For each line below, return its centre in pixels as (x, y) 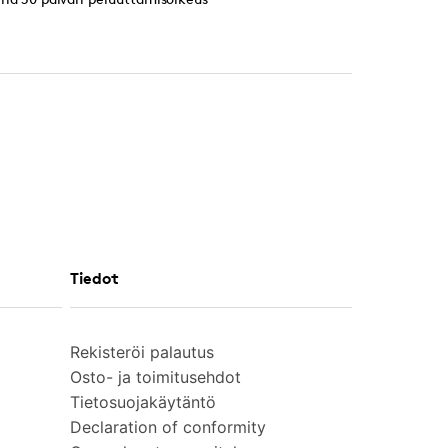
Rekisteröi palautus (142, 351)
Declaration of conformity (168, 426)
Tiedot (94, 277)
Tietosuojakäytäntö (143, 401)
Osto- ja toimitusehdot (155, 376)
